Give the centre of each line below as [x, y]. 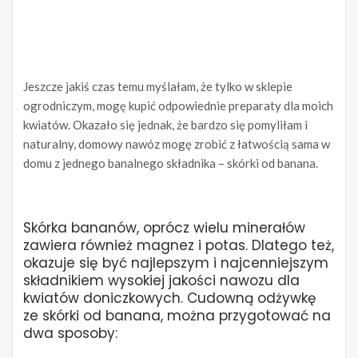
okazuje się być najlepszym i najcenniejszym [176, 263]
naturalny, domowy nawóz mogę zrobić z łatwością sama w [177, 144]
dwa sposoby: [70, 334]
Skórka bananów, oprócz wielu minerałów [164, 228]
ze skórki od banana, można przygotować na [177, 316]
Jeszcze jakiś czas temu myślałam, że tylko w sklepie [158, 87]
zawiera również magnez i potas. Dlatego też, [179, 246]
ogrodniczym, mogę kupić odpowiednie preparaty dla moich [178, 106]
